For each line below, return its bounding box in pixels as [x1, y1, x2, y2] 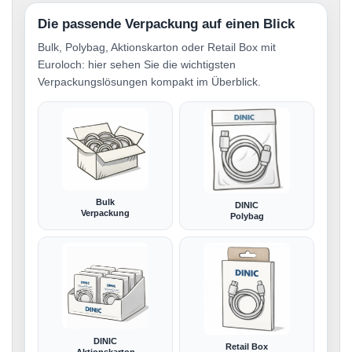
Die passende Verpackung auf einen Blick [38, 16, 295, 32]
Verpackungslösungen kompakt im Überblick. [38, 75, 261, 89]
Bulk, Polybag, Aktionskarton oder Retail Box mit [38, 41, 276, 54]
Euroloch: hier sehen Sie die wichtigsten [38, 58, 236, 71]
